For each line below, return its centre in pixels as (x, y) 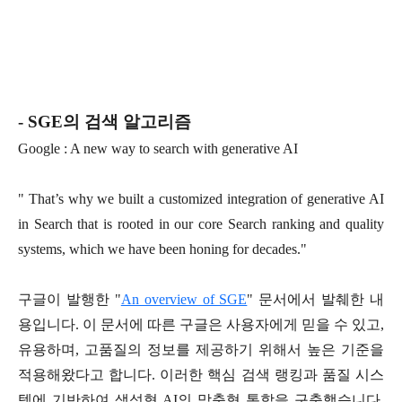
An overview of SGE (184, 300)
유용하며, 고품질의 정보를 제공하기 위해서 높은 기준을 (201, 350)
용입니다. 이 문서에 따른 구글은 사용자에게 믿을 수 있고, (201, 325)
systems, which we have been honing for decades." (162, 249)
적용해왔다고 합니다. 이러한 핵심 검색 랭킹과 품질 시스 (201, 375)
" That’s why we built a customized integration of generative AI (201, 199)
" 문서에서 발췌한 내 (315, 300)
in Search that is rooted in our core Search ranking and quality (201, 224)
